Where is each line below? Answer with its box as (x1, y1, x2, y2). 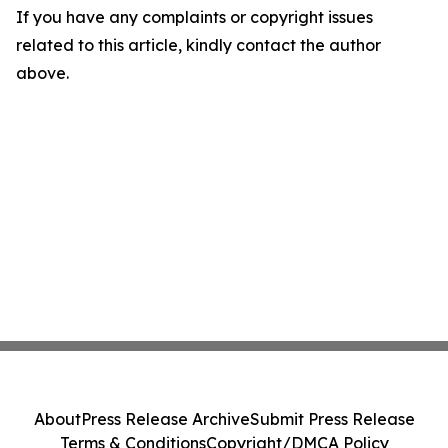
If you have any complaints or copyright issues (16, 7, 373, 27)
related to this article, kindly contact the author (16, 35, 381, 55)
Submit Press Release (249, 409, 415, 429)
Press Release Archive (80, 409, 250, 429)
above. (16, 63, 69, 83)
